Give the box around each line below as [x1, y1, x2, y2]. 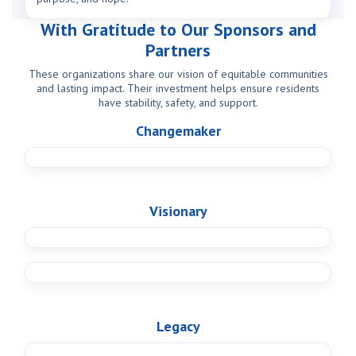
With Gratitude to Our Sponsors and [40, 17, 316, 41]
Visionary [149, 201, 207, 220]
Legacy [156, 316, 200, 335]
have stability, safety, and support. [98, 95, 258, 110]
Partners [145, 38, 211, 61]
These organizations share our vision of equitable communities [28, 66, 328, 81]
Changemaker [135, 121, 221, 140]
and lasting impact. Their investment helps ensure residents [37, 80, 319, 95]
